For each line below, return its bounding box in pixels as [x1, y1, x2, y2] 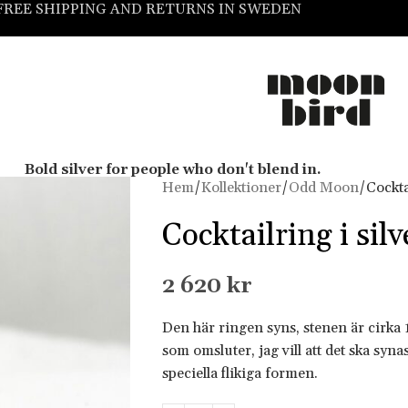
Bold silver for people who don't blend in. [25, 159, 322, 178]
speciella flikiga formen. [161, 364, 318, 382]
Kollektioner [200, 178, 281, 197]
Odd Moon [288, 178, 359, 197]
